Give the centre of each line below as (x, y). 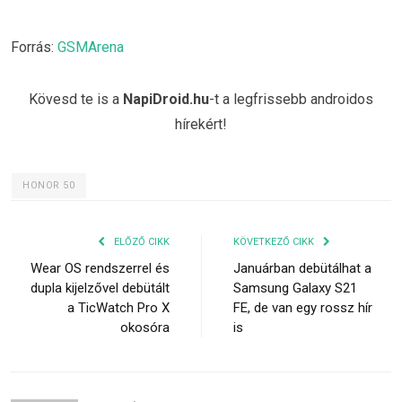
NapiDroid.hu (166, 99)
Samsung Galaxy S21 (295, 288)
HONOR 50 (49, 185)
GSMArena (91, 47)
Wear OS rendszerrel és (100, 268)
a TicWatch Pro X (118, 307)
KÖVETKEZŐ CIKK (275, 241)
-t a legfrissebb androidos (291, 99)
